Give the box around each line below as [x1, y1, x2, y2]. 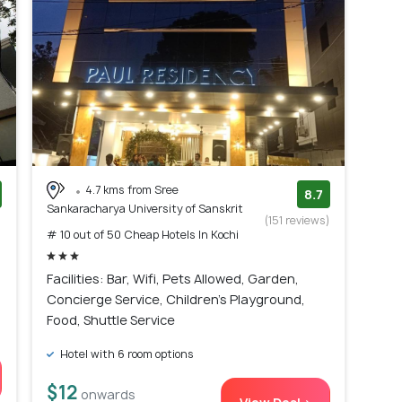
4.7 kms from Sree [85, 181, 179, 197]
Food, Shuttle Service [47, 311, 175, 329]
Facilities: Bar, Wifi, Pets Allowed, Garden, [47, 270, 299, 288]
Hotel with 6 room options [57, 346, 194, 363]
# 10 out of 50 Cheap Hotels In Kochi [47, 227, 239, 243]
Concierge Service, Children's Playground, [47, 291, 305, 309]
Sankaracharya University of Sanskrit [47, 201, 243, 217]
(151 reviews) [265, 212, 330, 228]
